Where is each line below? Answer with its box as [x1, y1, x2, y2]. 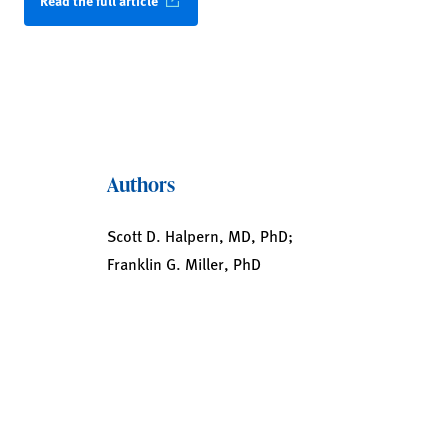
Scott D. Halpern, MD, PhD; [106, 224, 293, 247]
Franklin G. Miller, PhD [106, 252, 261, 275]
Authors [106, 170, 175, 198]
